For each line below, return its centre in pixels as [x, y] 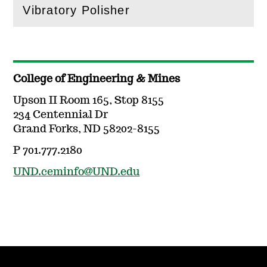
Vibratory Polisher [76, 10]
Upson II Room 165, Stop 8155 [89, 101]
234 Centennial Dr [61, 115]
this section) [99, 17]
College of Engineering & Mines [97, 80]
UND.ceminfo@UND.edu [77, 173]
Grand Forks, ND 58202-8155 [87, 130]
